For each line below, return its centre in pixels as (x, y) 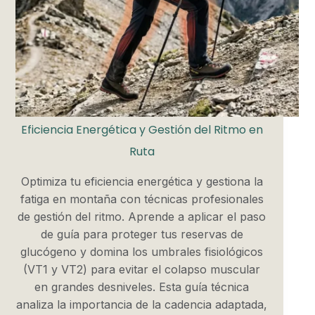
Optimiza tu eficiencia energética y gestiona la (142, 181)
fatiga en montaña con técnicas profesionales (142, 199)
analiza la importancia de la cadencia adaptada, (142, 304)
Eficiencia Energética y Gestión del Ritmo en (142, 130)
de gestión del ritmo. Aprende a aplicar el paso (142, 216)
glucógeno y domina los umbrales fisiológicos (142, 251)
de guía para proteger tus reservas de (142, 234)
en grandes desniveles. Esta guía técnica (142, 287)
